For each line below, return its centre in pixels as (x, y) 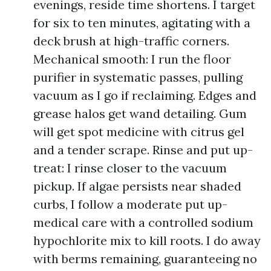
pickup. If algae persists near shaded (137, 186)
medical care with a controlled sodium (143, 222)
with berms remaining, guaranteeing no (145, 259)
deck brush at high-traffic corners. (131, 41)
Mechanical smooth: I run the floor (132, 59)
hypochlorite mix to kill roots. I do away (147, 240)
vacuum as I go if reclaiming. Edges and (145, 95)
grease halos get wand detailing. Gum (140, 113)
